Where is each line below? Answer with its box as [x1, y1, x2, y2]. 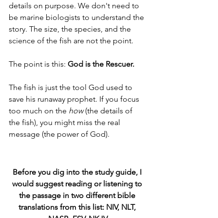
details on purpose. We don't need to [9, 1, 141, 11]
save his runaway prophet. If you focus [9, 94, 141, 104]
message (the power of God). [9, 129, 109, 139]
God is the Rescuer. [68, 59, 134, 69]
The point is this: [9, 59, 68, 69]
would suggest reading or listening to [12, 179, 144, 189]
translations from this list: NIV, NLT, [18, 202, 138, 212]
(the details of [83, 106, 134, 116]
